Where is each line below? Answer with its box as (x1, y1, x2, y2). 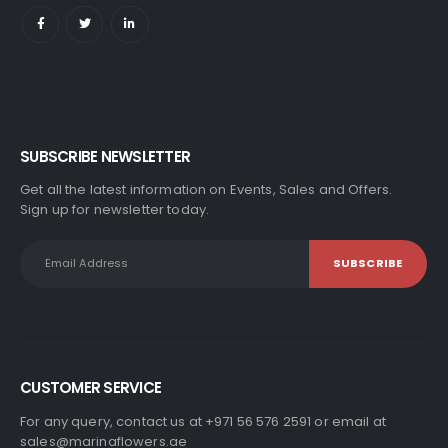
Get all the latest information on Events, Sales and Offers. (20, 179, 393, 199)
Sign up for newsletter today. (20, 199, 210, 219)
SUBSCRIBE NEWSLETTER (20, 145, 190, 167)
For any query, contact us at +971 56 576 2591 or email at (20, 411, 386, 431)
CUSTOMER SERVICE (20, 376, 161, 398)
